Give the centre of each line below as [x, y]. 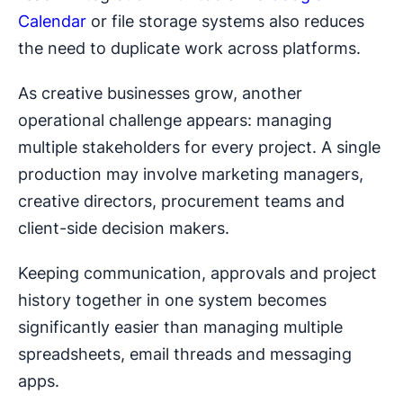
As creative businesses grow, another [160, 94]
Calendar [52, 22]
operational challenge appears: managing [175, 121]
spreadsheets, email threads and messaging [185, 354]
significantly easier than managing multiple [180, 327]
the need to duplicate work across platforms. [189, 49]
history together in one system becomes [172, 300]
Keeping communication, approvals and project [197, 273]
